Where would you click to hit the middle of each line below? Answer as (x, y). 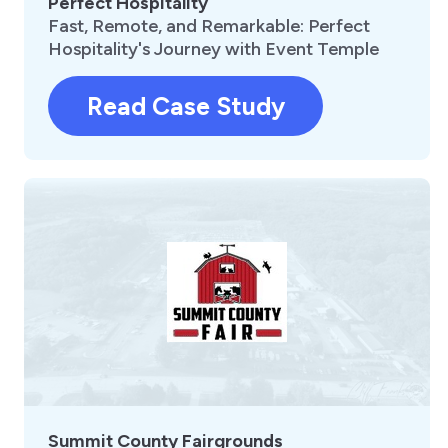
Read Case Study (185, 106)
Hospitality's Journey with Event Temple (213, 49)
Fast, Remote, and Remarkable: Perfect (209, 26)
